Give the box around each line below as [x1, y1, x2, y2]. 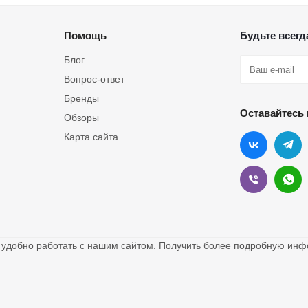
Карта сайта [64, 131, 118, 142]
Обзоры [64, 112, 99, 123]
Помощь [64, 30, 107, 41]
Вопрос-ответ [64, 74, 124, 85]
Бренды [64, 93, 99, 104]
